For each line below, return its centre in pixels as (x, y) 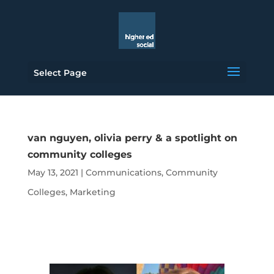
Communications (123, 172)
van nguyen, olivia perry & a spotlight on (132, 138)
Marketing (92, 192)
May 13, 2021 (53, 172)
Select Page (60, 73)
